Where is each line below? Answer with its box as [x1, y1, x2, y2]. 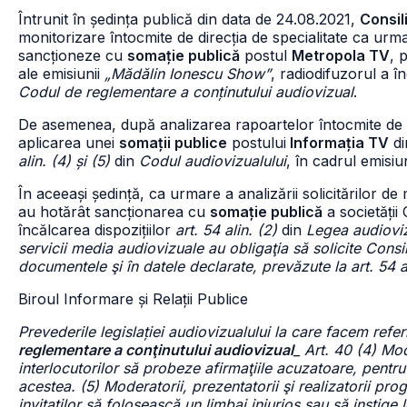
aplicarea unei [18, 134, 119, 152]
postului [227, 134, 286, 152]
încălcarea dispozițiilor [18, 221, 175, 239]
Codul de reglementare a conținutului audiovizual [18, 83, 353, 101]
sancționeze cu [18, 46, 127, 65]
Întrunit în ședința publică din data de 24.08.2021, [18, 10, 360, 28]
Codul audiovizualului [139, 152, 286, 170]
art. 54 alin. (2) [175, 221, 277, 239]
